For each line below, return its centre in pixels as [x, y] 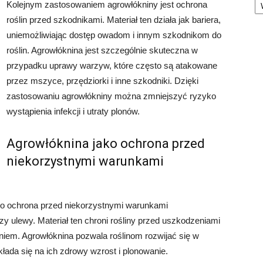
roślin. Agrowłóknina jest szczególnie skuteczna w [102, 50]
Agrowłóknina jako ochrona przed [106, 144]
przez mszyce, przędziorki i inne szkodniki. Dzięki [102, 81]
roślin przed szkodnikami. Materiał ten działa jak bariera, [114, 20]
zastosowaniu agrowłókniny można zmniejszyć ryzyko [111, 96]
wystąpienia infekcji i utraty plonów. [73, 111]
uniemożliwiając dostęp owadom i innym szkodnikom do [114, 35]
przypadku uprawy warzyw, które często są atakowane [112, 65]
